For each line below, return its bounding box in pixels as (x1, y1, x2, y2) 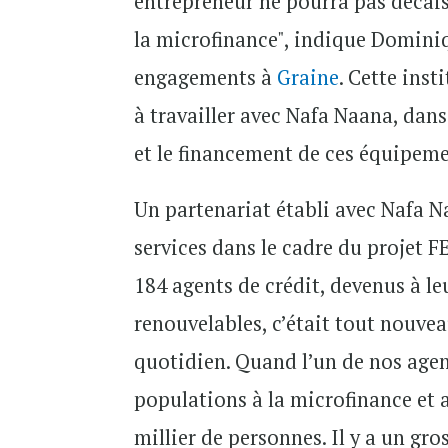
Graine (277, 64, 340, 91)
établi (276, 196, 331, 223)
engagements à (134, 64, 278, 91)
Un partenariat (134, 196, 277, 223)
